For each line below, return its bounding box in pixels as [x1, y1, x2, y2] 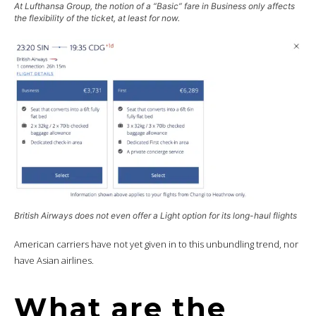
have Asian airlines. [14, 254, 94, 267]
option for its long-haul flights [180, 210, 297, 221]
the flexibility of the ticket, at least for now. [14, 13, 180, 24]
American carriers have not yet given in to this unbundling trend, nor [14, 238, 298, 251]
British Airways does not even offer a [14, 210, 160, 221]
